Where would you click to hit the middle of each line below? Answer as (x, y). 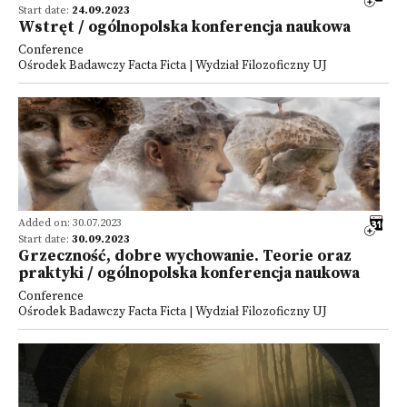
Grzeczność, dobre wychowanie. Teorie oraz (185, 256)
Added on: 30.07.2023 (70, 223)
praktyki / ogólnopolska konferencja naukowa (189, 273)
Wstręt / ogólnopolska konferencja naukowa (184, 27)
